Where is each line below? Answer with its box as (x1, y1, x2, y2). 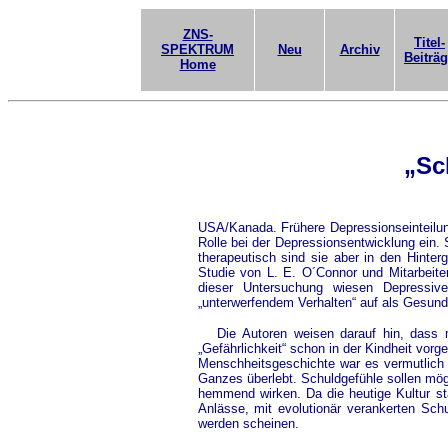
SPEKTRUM (161, 42, 234, 57)
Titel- (414, 35, 445, 50)
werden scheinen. (197, 416, 299, 431)
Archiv (339, 42, 380, 57)
